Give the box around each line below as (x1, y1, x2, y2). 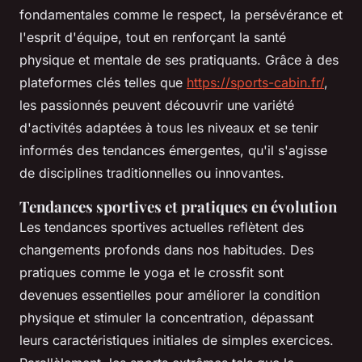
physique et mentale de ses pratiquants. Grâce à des (19, 52, 339, 69)
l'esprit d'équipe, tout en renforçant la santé (19, 29, 286, 46)
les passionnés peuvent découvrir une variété (19, 97, 294, 114)
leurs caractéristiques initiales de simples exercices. (19, 332, 334, 349)
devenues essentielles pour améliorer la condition (19, 287, 320, 304)
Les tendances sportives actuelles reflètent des (19, 219, 304, 236)
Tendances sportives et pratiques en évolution (19, 196, 337, 217)
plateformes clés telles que (19, 74, 187, 91)
